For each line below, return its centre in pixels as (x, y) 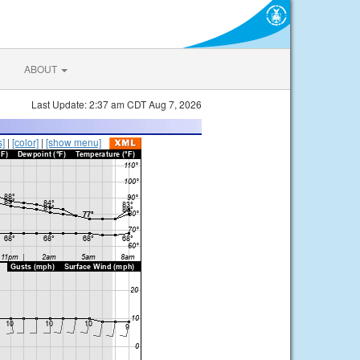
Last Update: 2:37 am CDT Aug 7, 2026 (117, 104)
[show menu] (74, 142)
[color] (25, 142)
